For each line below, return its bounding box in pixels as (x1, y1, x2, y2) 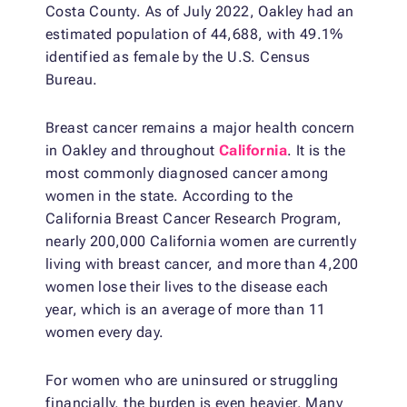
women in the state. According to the (45, 187, 293, 205)
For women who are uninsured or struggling (45, 372, 339, 390)
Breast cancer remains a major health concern (45, 119, 355, 137)
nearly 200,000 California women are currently (45, 233, 356, 251)
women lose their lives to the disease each (45, 278, 329, 296)
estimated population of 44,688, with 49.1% (45, 25, 343, 44)
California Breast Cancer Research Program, (45, 210, 342, 228)
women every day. (45, 323, 164, 342)
